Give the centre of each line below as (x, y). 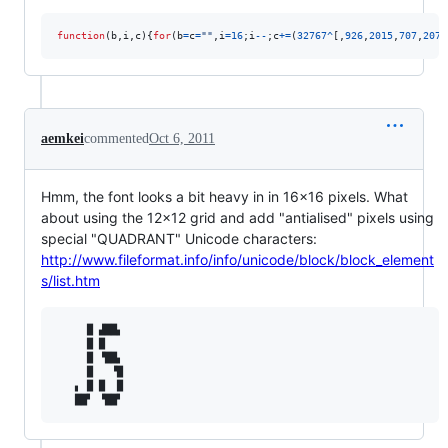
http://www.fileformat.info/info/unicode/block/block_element (237, 259)
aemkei (62, 138)
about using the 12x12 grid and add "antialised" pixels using (237, 217)
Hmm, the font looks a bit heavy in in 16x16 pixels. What (224, 196)
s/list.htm (70, 280)
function (81, 35)
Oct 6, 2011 (182, 138)
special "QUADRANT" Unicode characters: (179, 238)
